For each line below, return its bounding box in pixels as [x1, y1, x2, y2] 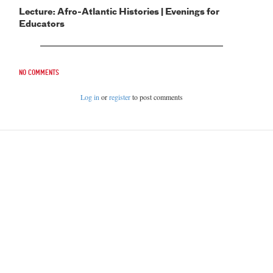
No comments [19, 68, 60, 77]
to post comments [130, 91, 183, 102]
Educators [19, 19, 65, 29]
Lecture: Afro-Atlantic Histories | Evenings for [19, 7, 220, 16]
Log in [80, 91, 100, 102]
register [109, 91, 131, 102]
